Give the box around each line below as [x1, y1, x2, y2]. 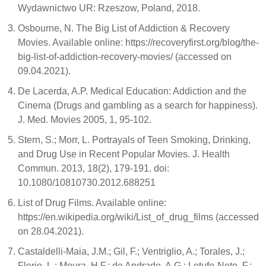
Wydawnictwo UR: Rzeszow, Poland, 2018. [18, 3, 200, 13]
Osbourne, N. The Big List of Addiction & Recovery [18, 23, 230, 33]
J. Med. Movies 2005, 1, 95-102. [18, 115, 151, 125]
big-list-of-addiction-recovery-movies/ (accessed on [18, 52, 232, 62]
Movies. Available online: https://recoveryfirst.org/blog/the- [18, 37, 259, 47]
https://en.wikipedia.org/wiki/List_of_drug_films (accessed [18, 212, 259, 222]
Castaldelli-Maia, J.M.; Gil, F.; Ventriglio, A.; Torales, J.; [18, 246, 245, 256]
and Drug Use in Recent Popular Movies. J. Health [18, 149, 230, 159]
